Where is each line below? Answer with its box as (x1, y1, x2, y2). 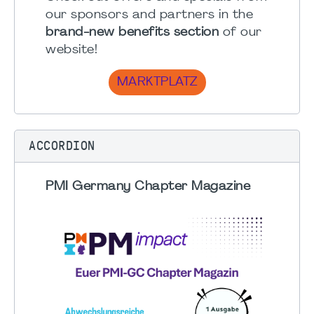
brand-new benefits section (46, 27, 219, 39)
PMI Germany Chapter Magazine (46, 181, 250, 193)
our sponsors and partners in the (46, 9, 253, 22)
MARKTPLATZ (116, 76, 198, 89)
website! (46, 44, 102, 57)
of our (219, 27, 262, 39)
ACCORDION (29, 139, 95, 153)
